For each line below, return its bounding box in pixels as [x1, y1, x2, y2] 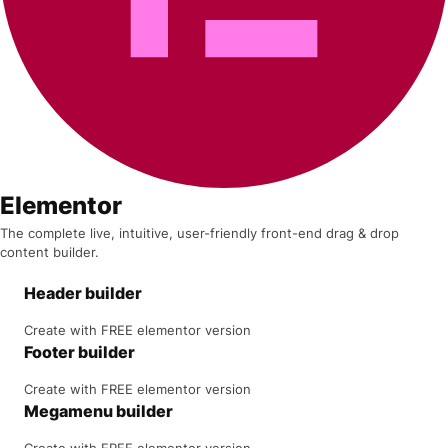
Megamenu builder [24, 400, 173, 421]
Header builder [24, 282, 142, 303]
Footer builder [24, 341, 135, 362]
